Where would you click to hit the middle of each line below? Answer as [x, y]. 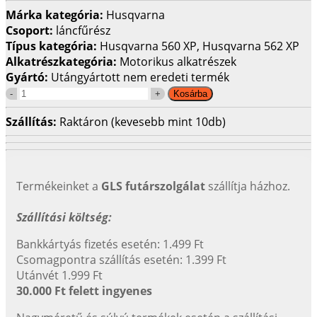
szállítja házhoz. [248, 186]
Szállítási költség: [64, 217]
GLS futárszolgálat [153, 186]
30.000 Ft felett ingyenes [84, 290]
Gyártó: [28, 77]
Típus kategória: [53, 46]
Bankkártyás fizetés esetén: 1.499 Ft [110, 244]
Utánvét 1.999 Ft [59, 275]
